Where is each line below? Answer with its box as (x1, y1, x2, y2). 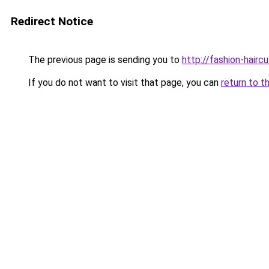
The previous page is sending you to (26, 54, 182, 65)
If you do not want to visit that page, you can (26, 77, 221, 88)
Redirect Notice (11, 14, 93, 28)
